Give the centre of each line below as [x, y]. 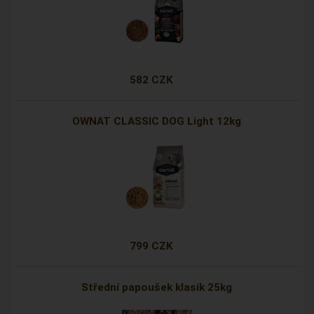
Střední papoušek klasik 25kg [157, 288]
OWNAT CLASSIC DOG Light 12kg [157, 122]
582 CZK [151, 80]
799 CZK [151, 246]
